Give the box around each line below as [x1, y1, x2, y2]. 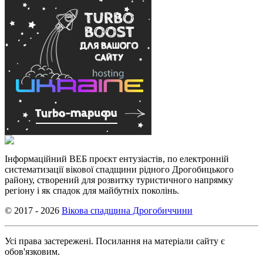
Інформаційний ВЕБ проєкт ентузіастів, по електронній [5, 153, 229, 164]
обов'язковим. [5, 246, 60, 257]
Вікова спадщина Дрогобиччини [62, 205, 193, 215]
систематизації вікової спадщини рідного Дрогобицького [5, 164, 234, 174]
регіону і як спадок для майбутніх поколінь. [5, 185, 179, 195]
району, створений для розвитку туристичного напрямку [5, 174, 233, 185]
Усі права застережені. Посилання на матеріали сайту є [5, 235, 225, 246]
